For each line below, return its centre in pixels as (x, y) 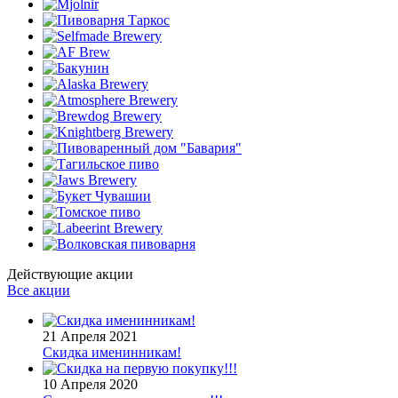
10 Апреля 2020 (90, 385)
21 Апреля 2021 (90, 337)
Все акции (39, 291)
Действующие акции (70, 275)
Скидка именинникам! (112, 353)
